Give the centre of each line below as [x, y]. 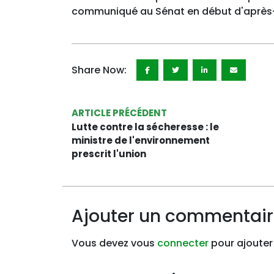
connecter [183, 243]
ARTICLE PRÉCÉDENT [119, 113]
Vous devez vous [114, 243]
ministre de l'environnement [141, 140]
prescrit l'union [109, 154]
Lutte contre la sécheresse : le [145, 127]
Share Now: [99, 70]
